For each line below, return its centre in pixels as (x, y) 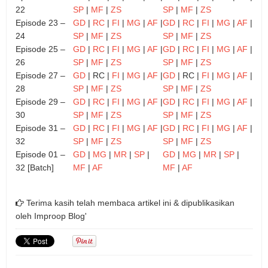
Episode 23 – (40, 22)
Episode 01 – (40, 154)
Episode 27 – (40, 75)
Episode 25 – (40, 49)
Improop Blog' (60, 216)
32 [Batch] (35, 167)
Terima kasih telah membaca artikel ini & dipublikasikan (129, 202)
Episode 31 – (40, 128)
